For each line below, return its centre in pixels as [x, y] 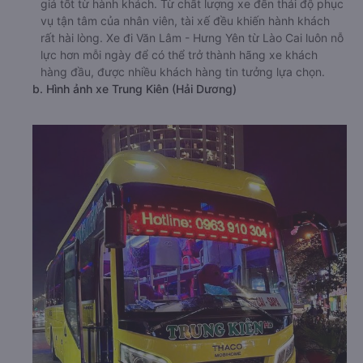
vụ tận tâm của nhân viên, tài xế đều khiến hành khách [185, 20]
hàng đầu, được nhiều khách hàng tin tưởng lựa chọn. [183, 71]
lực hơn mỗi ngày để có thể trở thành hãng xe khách [179, 54]
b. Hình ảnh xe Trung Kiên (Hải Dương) [135, 88]
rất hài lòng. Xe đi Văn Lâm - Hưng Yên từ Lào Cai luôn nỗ [192, 37]
